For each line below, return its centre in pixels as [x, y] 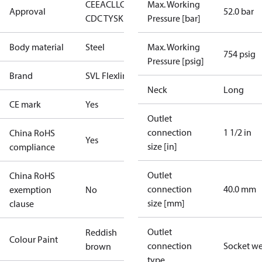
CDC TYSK [104, 18]
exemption [30, 189]
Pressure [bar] [174, 18]
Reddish [101, 232]
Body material [37, 47]
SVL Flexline [109, 75]
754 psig [239, 54]
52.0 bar [239, 11]
